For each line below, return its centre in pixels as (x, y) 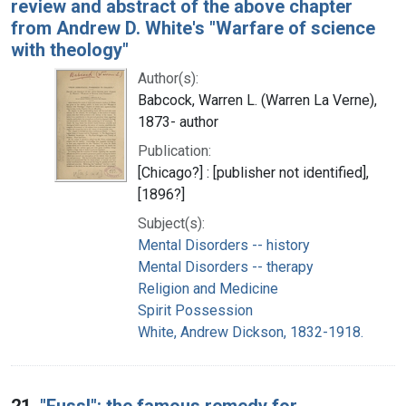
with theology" (70, 49)
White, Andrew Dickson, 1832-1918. (251, 332)
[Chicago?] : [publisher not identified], (253, 172)
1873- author (178, 121)
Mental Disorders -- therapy (226, 266)
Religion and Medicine (208, 288)
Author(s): (168, 78)
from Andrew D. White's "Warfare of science (193, 28)
